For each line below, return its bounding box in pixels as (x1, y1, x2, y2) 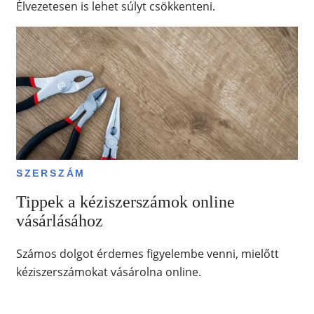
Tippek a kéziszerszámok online (15, 193, 235, 212)
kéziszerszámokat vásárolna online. (15, 264, 201, 280)
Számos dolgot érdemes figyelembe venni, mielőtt (15, 246, 279, 262)
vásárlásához (15, 212, 103, 231)
